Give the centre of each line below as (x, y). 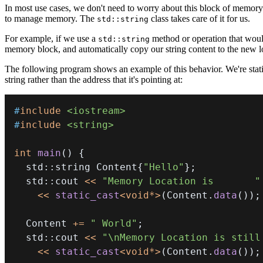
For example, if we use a (51, 39)
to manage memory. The (51, 19)
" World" (114, 224)
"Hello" (164, 167)
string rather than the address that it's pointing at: (94, 80)
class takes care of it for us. (199, 19)
